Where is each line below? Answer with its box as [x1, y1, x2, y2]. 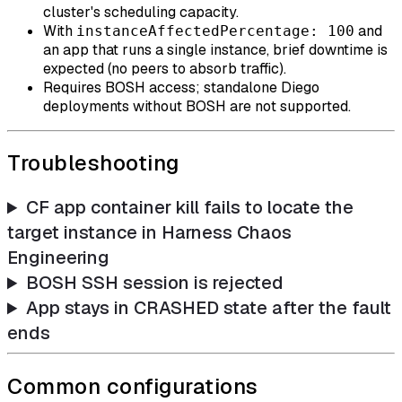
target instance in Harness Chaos [7, 221, 292, 245]
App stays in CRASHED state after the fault [26, 296, 392, 320]
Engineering [7, 246, 109, 270]
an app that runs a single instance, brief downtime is [43, 39, 388, 59]
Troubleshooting [7, 149, 179, 178]
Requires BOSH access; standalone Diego [43, 77, 319, 97]
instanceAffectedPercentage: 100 [76, 22, 354, 39]
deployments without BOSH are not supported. [43, 96, 351, 116]
